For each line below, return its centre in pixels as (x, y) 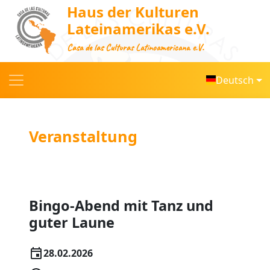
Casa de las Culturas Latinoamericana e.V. (135, 48)
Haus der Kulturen (133, 12)
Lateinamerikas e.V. (138, 29)
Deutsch (235, 80)
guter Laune (72, 223)
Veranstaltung (83, 137)
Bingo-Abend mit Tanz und (121, 206)
